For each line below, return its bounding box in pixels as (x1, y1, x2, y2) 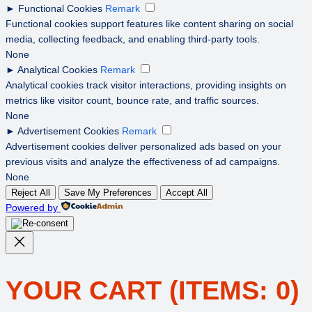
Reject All (11, 187, 50, 198)
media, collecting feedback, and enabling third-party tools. (6, 33, 260, 45)
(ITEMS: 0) (169, 275, 299, 305)
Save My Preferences (64, 187, 152, 198)
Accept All (166, 187, 208, 198)
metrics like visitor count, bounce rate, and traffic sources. (6, 94, 259, 106)
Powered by (6, 201, 58, 213)
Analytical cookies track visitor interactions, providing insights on (6, 79, 286, 91)
